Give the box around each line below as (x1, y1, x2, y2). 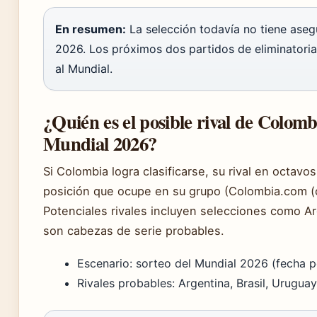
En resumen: (55, 21, 126, 36)
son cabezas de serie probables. (43, 223, 224, 238)
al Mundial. (55, 61, 113, 76)
